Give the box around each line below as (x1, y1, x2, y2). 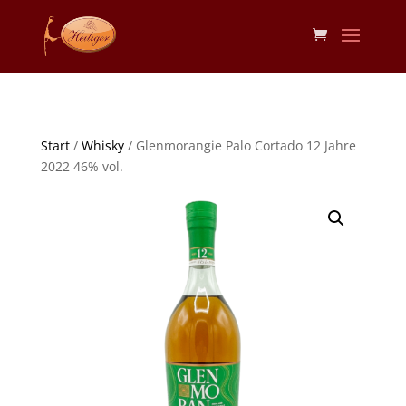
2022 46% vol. (40, 158, 123, 175)
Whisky (81, 137, 124, 154)
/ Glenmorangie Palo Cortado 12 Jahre (123, 137, 356, 154)
